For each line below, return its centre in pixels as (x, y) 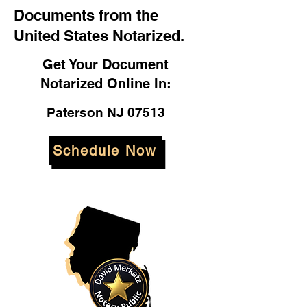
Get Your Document (106, 64)
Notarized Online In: (106, 84)
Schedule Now (104, 151)
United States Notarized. (99, 36)
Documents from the (86, 15)
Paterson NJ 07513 (106, 112)
